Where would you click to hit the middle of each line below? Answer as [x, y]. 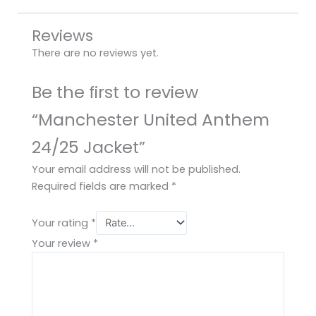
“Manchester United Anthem [151, 119]
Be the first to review [115, 92]
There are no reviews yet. [95, 53]
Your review [62, 244]
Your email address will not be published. [136, 169]
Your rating [61, 223]
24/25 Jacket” [89, 147]
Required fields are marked [102, 186]
